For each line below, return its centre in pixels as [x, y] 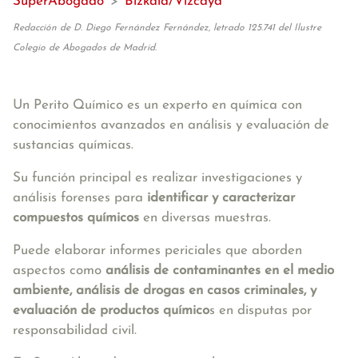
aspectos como [59, 270]
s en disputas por [261, 310]
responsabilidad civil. [77, 330]
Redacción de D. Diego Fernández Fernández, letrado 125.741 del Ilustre [167, 28]
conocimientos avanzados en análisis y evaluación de [171, 125]
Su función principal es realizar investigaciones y [157, 178]
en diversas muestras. [207, 218]
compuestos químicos [76, 218]
